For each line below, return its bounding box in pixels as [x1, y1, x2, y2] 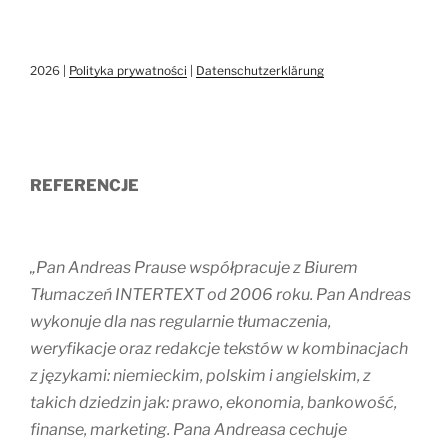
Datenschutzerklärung [196, 63, 324, 79]
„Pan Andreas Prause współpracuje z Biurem [30, 258, 358, 278]
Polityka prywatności [69, 63, 187, 79]
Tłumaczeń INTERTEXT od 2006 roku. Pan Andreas [30, 285, 411, 305]
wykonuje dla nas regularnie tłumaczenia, [30, 312, 331, 332]
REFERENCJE [30, 176, 139, 196]
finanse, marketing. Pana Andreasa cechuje [30, 420, 347, 440]
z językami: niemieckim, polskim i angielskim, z [30, 366, 371, 386]
